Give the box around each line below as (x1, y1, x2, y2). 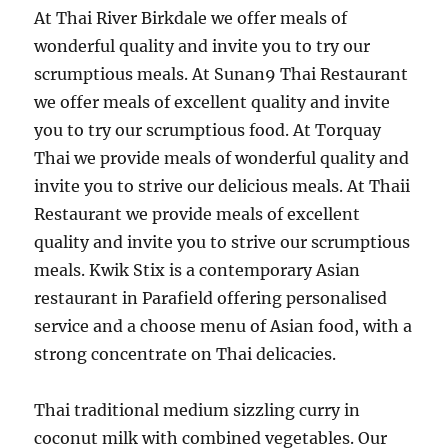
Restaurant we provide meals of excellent (34, 204, 361, 224)
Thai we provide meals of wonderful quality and (34, 148, 410, 168)
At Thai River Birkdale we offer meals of (34, 8, 348, 28)
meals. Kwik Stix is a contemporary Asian (34, 260, 361, 280)
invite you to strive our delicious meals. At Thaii (34, 176, 411, 196)
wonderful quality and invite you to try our (34, 36, 371, 56)
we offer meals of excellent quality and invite (34, 92, 391, 112)
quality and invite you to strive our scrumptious (34, 232, 411, 252)
